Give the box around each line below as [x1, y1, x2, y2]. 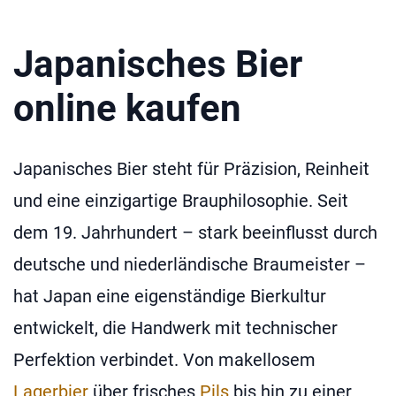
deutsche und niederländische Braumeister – [13, 253, 366, 275]
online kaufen [13, 86, 241, 130]
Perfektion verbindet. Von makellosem [13, 348, 316, 370]
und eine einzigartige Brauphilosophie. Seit [13, 189, 348, 211]
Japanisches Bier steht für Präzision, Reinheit [13, 157, 369, 179]
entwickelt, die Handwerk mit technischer [13, 316, 338, 339]
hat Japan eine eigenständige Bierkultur [13, 285, 326, 307]
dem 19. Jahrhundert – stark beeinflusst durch [13, 221, 377, 243]
